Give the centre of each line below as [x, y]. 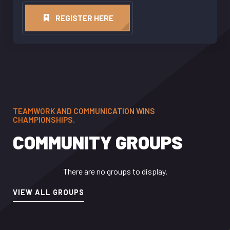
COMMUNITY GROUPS [98, 142]
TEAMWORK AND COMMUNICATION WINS [84, 111]
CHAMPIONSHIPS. [44, 120]
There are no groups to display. [115, 171]
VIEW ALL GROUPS [49, 193]
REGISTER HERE [84, 18]
